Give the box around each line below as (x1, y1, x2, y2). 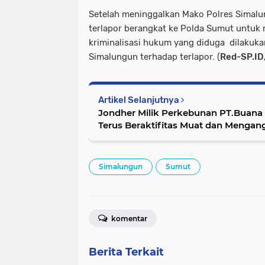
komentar (109, 214, 147, 224)
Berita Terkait (89, 245, 164, 259)
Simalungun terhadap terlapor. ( (89, 51, 220, 63)
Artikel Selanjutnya (98, 95, 181, 106)
